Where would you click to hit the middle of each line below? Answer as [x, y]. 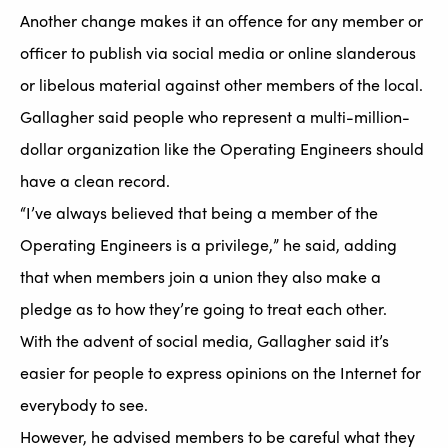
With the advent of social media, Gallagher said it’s [204, 341]
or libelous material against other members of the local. [221, 85]
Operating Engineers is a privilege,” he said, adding [208, 245]
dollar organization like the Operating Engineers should [222, 149]
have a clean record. [95, 181]
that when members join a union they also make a [200, 277]
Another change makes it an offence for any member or [221, 21]
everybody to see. [84, 405]
